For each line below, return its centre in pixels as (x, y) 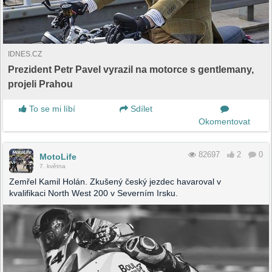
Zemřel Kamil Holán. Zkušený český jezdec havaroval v (115, 181)
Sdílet (140, 108)
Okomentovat (225, 121)
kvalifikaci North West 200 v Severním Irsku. (93, 193)
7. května (53, 166)
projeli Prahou (40, 84)
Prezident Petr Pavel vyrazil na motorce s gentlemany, (131, 69)
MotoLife (58, 156)
